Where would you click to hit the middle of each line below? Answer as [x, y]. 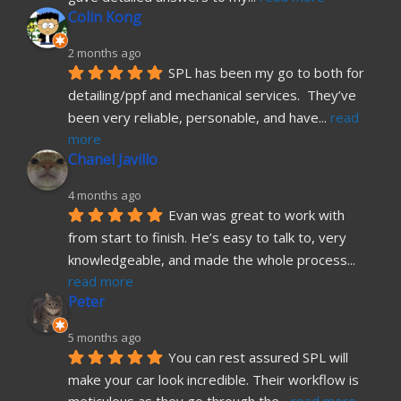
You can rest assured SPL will [258, 357]
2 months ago [105, 53]
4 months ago [105, 196]
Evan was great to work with [256, 215]
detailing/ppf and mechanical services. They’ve [212, 94]
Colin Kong [105, 17]
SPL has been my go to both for [266, 73]
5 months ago [105, 338]
